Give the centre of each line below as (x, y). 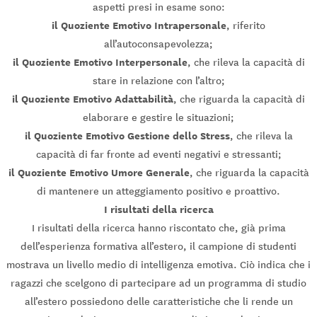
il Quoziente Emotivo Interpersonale (100, 63)
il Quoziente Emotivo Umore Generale (99, 173)
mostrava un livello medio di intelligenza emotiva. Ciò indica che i (158, 265)
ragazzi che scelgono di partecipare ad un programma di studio (158, 283)
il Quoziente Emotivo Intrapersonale (139, 26)
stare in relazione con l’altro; (158, 81)
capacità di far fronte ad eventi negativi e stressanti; (158, 155)
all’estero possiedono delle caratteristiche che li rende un (158, 302)
